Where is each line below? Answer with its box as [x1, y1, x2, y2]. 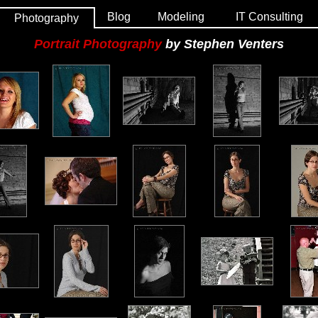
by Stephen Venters [162, 37, 284, 52]
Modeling [157, 11, 204, 23]
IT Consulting [235, 11, 303, 23]
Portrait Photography [34, 37, 162, 52]
